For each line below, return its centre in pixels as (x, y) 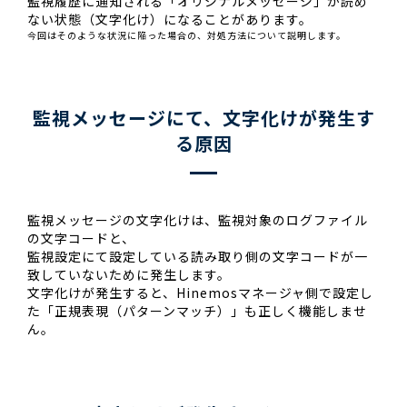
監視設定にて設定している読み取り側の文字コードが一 (198, 256)
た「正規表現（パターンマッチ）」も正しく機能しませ (197, 311)
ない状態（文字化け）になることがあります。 (170, 19)
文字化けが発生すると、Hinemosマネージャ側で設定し (200, 293)
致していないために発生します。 (129, 274)
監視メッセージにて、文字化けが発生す (203, 118)
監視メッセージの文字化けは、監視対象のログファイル (198, 220)
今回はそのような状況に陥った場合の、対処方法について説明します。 (187, 35)
